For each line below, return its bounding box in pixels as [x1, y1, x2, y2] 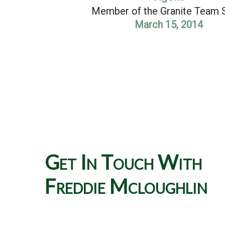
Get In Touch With [44, 150, 202, 174]
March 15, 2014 [135, 19, 203, 31]
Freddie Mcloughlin [44, 174, 207, 198]
